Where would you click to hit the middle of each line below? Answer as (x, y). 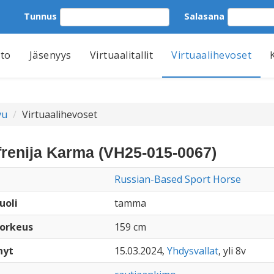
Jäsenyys (50, 55)
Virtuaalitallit (121, 55)
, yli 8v (232, 251)
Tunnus (40, 16)
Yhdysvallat (192, 251)
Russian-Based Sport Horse (177, 179)
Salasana (204, 16)
